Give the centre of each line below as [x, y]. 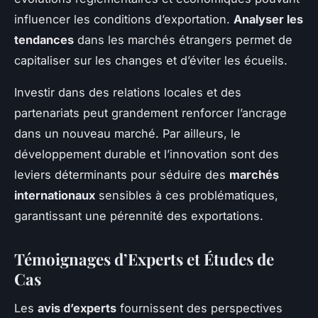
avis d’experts [77, 308]
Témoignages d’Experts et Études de [144, 259]
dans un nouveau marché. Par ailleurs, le [127, 134]
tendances [44, 40]
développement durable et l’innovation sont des [147, 154]
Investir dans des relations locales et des [128, 93]
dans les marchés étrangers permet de [183, 40]
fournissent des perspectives [199, 308]
